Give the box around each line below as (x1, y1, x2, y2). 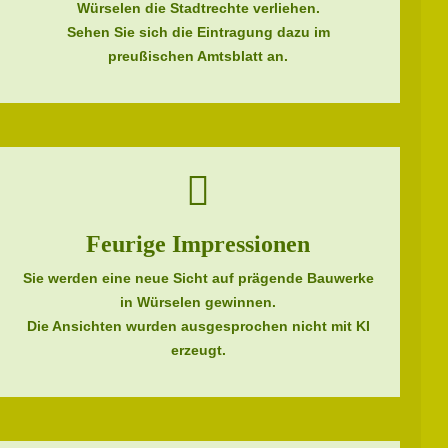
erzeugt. (170, 342, 226, 358)
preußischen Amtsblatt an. (108, 48, 289, 64)
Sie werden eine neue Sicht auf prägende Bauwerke (22, 270, 374, 286)
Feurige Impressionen (86, 231, 311, 257)
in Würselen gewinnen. (120, 294, 277, 310)
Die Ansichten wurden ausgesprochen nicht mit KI (26, 318, 370, 334)
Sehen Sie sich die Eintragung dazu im (66, 24, 330, 40)
